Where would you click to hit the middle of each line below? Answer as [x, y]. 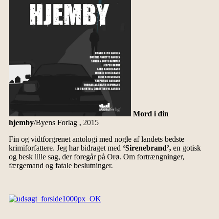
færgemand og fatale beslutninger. [61, 165]
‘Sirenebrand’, [146, 148]
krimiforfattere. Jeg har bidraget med [65, 148]
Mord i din [151, 113]
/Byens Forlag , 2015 [66, 122]
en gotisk [186, 148]
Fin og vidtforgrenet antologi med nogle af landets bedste [96, 139]
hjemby [21, 122]
